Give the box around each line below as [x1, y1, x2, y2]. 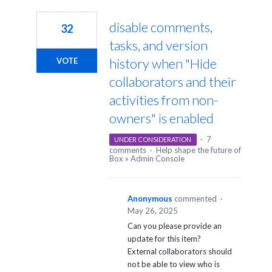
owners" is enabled [109, 110, 214, 127]
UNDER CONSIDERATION [114, 135, 192, 144]
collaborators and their [109, 73, 236, 90]
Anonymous [127, 194, 172, 204]
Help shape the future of [156, 145, 241, 155]
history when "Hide [109, 55, 217, 72]
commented [174, 194, 219, 204]
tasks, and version [109, 37, 208, 54]
